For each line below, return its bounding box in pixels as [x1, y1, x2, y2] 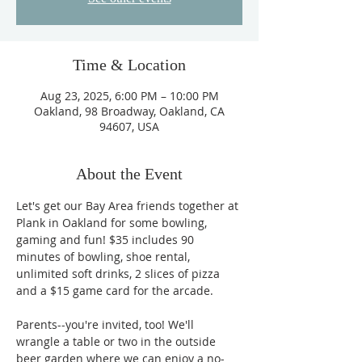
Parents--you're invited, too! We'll [16, 317, 197, 332]
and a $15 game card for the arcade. [16, 283, 217, 298]
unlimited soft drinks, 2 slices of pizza [16, 266, 223, 281]
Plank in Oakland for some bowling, [16, 215, 210, 230]
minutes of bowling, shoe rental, [16, 249, 193, 264]
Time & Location [73, 56, 186, 74]
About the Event [76, 165, 183, 183]
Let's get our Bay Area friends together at [16, 198, 242, 213]
